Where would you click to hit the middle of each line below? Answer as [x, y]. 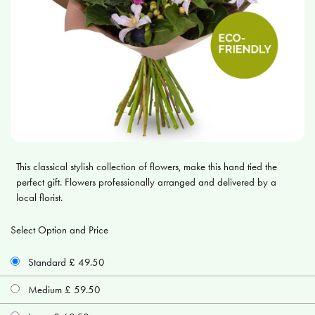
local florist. [39, 198]
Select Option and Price [59, 230]
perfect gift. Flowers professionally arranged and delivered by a [146, 182]
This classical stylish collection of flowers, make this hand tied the [147, 167]
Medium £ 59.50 [63, 290]
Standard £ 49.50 [65, 262]
